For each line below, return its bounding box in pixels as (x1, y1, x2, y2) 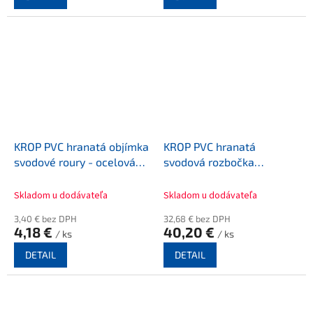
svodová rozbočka (163, 154, 254, 168)
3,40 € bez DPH (14, 212, 77, 224)
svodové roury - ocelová (14, 154, 136, 168)
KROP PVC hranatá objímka (14, 139, 149, 153)
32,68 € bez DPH (163, 212, 231, 224)
